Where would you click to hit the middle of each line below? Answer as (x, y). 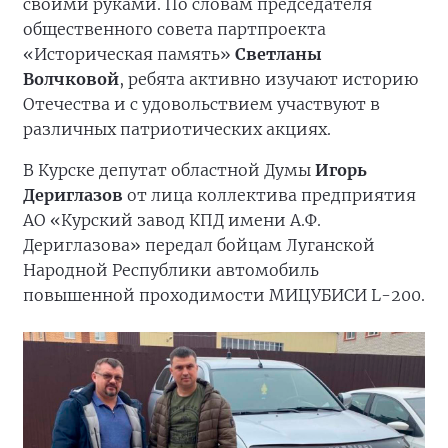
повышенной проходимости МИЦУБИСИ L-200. (224, 295)
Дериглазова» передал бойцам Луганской (199, 245)
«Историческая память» (129, 54)
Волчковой (71, 79)
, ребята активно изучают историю (268, 79)
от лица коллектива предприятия (269, 195)
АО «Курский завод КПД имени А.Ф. (172, 220)
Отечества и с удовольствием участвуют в (201, 104)
